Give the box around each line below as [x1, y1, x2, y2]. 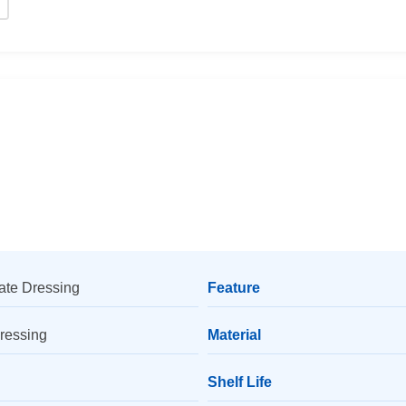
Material [208, 326, 261, 343]
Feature [208, 279, 260, 295]
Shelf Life [208, 373, 272, 390]
